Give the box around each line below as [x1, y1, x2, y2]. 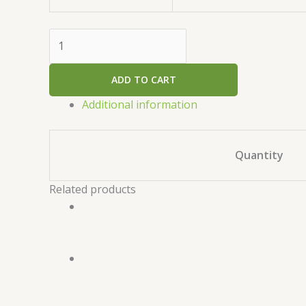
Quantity [235, 148, 283, 163]
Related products [49, 182, 136, 197]
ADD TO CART [111, 73, 176, 87]
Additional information [82, 97, 197, 113]
